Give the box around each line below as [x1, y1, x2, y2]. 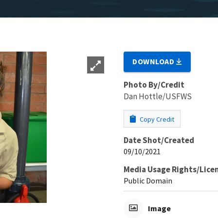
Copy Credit [138, 114, 174, 124]
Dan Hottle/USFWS [124, 91, 192, 102]
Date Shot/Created [124, 134, 194, 145]
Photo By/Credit [124, 79, 184, 90]
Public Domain [124, 175, 172, 185]
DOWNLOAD [132, 56, 177, 66]
